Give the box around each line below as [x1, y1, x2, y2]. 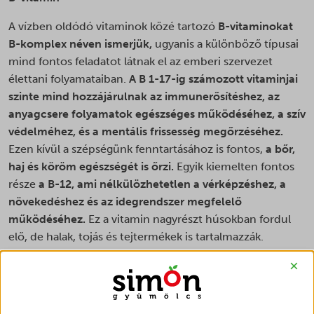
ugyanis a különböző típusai [152, 37, 299, 51]
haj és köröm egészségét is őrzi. [8, 160, 174, 174]
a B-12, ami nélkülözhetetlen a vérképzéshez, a [39, 177, 286, 191]
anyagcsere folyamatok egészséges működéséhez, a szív [8, 107, 306, 121]
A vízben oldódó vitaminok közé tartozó [8, 20, 218, 34]
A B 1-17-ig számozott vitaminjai [129, 72, 298, 86]
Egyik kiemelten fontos [174, 160, 294, 174]
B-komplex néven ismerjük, [8, 37, 152, 51]
